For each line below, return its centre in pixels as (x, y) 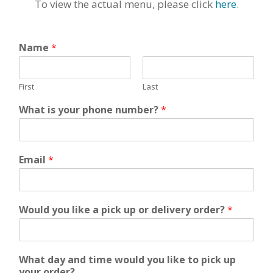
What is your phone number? (90, 109)
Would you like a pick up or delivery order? (123, 209)
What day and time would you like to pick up (127, 259)
